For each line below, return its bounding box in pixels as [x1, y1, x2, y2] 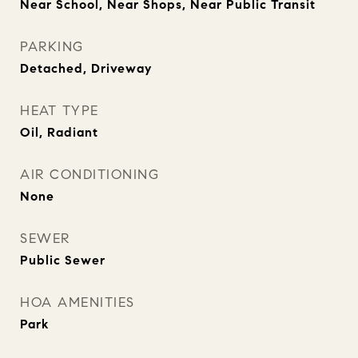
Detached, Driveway [20, 61, 152, 76]
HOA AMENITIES [20, 294, 135, 311]
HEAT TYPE [20, 102, 99, 119]
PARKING [20, 38, 84, 55]
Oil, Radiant [20, 125, 98, 140]
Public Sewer [20, 253, 105, 268]
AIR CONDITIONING [20, 166, 159, 183]
